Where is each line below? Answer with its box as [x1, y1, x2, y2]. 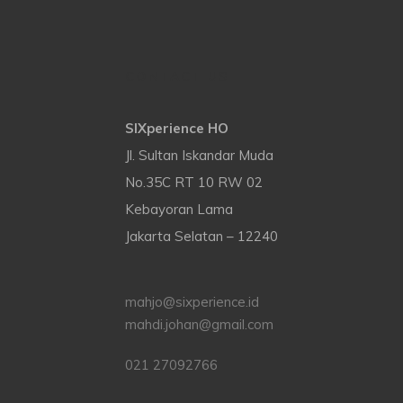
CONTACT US [125, 68, 228, 85]
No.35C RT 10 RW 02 [125, 174, 263, 191]
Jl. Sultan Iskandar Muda [125, 147, 273, 164]
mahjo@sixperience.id [125, 293, 259, 310]
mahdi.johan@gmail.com [125, 316, 273, 333]
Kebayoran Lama [125, 201, 233, 218]
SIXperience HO [125, 120, 228, 137]
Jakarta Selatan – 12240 [125, 228, 278, 245]
